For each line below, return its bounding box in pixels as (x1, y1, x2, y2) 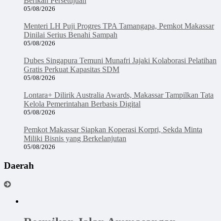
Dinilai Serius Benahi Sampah (24, 30, 117, 39)
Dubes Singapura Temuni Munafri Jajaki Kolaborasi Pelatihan (24, 56, 217, 65)
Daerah (4, 160, 34, 171)
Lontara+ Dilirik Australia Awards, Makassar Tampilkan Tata (24, 90, 214, 99)
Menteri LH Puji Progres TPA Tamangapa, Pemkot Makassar (24, 21, 214, 30)
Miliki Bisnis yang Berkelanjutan (24, 134, 126, 143)
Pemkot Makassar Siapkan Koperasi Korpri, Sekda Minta (24, 125, 202, 134)
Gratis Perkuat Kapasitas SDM (24, 65, 119, 74)
